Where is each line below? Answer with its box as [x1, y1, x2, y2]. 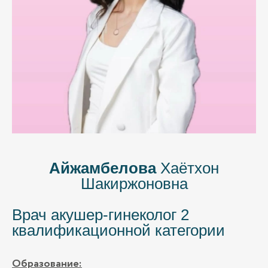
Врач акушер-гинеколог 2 [12, 206, 189, 224]
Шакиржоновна [80, 175, 188, 193]
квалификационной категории [12, 221, 225, 240]
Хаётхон [160, 159, 219, 178]
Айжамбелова [49, 159, 160, 178]
